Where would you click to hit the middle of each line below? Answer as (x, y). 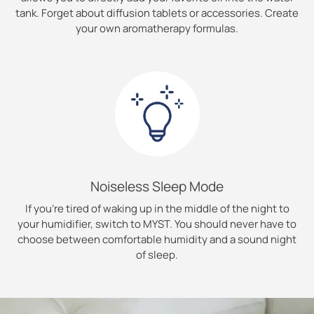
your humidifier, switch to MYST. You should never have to (157, 224)
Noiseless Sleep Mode (157, 186)
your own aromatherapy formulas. (157, 28)
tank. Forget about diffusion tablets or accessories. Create (157, 13)
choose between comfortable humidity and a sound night (157, 239)
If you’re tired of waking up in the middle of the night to (157, 209)
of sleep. (157, 255)
